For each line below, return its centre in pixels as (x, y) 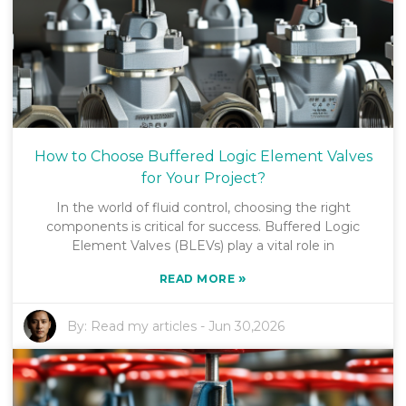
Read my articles (144, 327)
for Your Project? (203, 179)
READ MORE (198, 279)
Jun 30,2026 (247, 327)
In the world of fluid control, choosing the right (203, 208)
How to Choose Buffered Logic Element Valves (203, 157)
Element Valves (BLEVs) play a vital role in (203, 246)
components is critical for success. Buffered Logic (203, 227)
